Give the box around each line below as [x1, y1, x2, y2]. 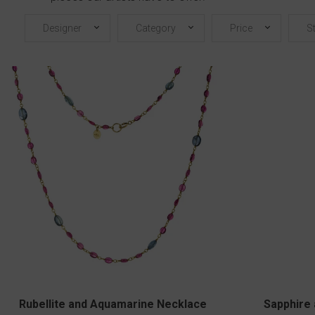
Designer [42, 22, 82, 34]
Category [135, 22, 176, 34]
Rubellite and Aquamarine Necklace [19, 297, 207, 311]
